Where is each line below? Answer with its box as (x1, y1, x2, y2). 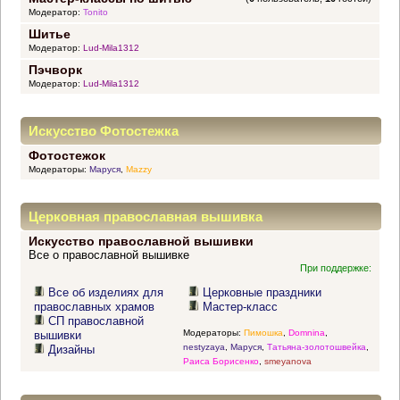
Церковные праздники (203, 286, 322, 300)
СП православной (48, 314, 145, 329)
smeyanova (263, 355, 312, 366)
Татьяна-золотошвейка (266, 341, 366, 352)
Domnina (287, 327, 325, 337)
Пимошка (243, 327, 283, 337)
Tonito (82, 7, 108, 18)
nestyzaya (182, 341, 225, 352)
